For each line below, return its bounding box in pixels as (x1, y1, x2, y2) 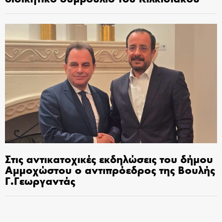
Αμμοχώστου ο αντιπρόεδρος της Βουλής (5, 162, 215, 177)
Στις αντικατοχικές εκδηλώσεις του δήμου (5, 151, 213, 166)
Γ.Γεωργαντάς (5, 172, 75, 188)
